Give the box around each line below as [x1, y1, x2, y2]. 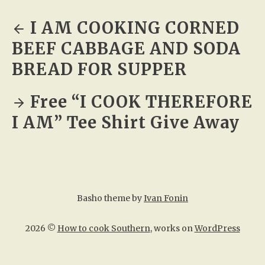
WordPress [194, 223, 240, 234]
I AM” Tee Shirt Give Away [12, 112, 240, 132]
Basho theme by [77, 193, 144, 203]
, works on [150, 223, 195, 234]
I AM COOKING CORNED [30, 18, 240, 38]
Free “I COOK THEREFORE [30, 92, 253, 112]
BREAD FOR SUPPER [12, 59, 187, 79]
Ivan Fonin [144, 193, 188, 203]
